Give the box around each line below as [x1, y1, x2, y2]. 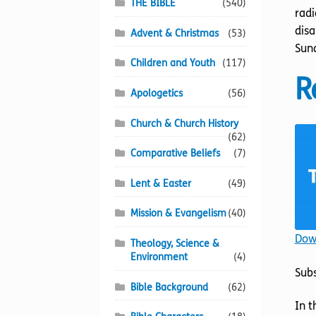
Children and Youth [130, 57, 216, 70]
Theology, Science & [130, 238, 220, 250]
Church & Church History [130, 117, 239, 130]
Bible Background [130, 281, 209, 293]
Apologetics [130, 87, 183, 99]
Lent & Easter [130, 177, 192, 190]
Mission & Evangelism [130, 207, 227, 220]
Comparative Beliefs [130, 147, 221, 160]
